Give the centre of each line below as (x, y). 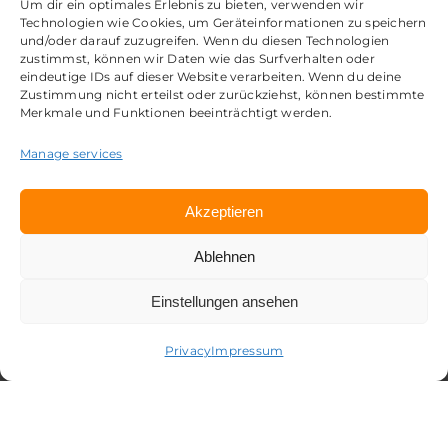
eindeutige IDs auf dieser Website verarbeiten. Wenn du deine (211, 76)
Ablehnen (224, 256)
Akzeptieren (224, 211)
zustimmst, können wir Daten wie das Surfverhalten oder (197, 58)
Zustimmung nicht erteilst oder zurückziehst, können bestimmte (222, 94)
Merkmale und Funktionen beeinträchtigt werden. (176, 112)
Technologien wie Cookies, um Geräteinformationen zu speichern (223, 22)
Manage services (71, 153)
